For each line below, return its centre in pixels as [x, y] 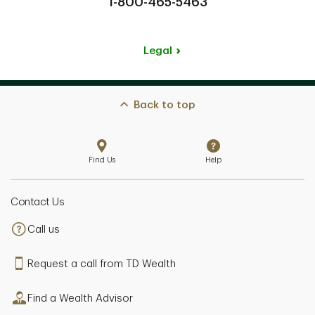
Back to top [164, 105]
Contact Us [37, 202]
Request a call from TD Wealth [102, 264]
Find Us [102, 160]
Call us [44, 230]
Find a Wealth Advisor [80, 298]
